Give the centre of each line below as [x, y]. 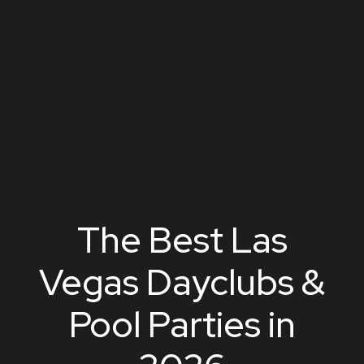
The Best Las [182, 239]
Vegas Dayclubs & [182, 282]
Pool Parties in [182, 324]
